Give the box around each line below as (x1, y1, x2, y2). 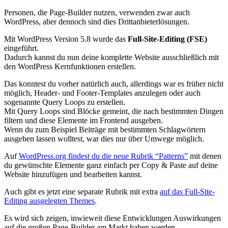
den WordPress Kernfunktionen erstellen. (4, 62, 136, 71)
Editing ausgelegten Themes (4, 196, 95, 205)
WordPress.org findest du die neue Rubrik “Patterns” (19, 151, 188, 160)
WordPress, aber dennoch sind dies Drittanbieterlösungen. (4, 17, 189, 26)
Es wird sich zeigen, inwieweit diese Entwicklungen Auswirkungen (4, 213, 221, 222)
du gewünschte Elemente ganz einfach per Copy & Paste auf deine (4, 160, 218, 169)
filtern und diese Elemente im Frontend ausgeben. (4, 116, 163, 125)
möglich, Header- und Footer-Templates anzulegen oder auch (4, 88, 201, 97)
